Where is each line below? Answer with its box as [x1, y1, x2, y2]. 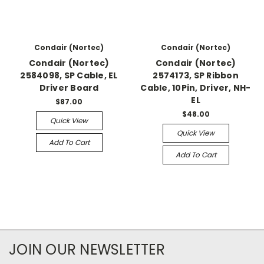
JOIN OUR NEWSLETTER [9, 239, 165, 259]
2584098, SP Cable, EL [20, 70, 118, 81]
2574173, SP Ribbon [153, 70, 239, 81]
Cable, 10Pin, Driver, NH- [140, 82, 251, 94]
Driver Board [39, 82, 99, 94]
